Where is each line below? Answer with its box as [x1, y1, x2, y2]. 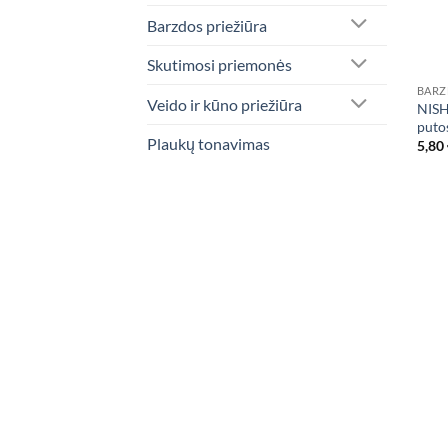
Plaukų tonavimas [147, 134, 270, 154]
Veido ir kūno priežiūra [147, 95, 302, 115]
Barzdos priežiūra [147, 15, 267, 35]
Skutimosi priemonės [147, 55, 292, 75]
